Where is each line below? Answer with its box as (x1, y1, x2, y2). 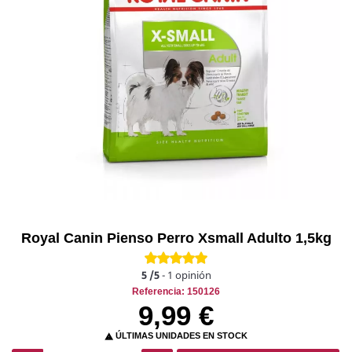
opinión (174, 268, 211, 283)
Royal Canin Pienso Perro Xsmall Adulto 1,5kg (20, 230, 332, 247)
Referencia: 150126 (132, 286, 220, 298)
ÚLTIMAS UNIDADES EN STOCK (113, 331, 247, 341)
